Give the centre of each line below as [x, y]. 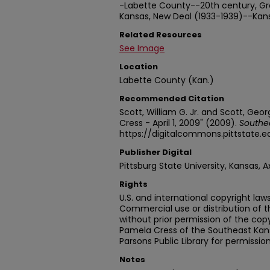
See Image [142, 48]
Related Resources [161, 35]
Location [139, 67]
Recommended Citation [172, 99]
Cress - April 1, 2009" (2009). [179, 123]
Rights [133, 184]
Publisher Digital [155, 152]
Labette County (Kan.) [167, 80]
